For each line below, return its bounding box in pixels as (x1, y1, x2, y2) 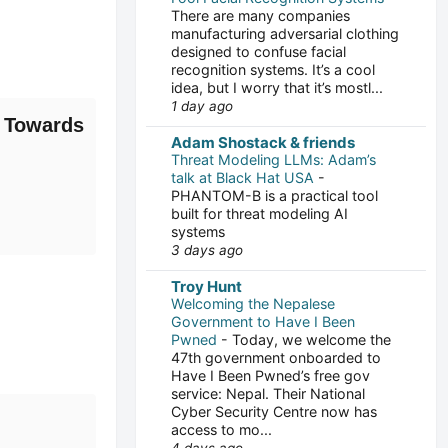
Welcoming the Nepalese (171, 294, 335, 312)
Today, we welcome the (232, 330, 391, 348)
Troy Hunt (171, 276, 242, 296)
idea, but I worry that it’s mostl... (171, 78, 383, 96)
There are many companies (171, 6, 350, 24)
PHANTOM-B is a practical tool (171, 186, 378, 204)
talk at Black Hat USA (171, 168, 318, 186)
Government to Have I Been (171, 312, 355, 330)
